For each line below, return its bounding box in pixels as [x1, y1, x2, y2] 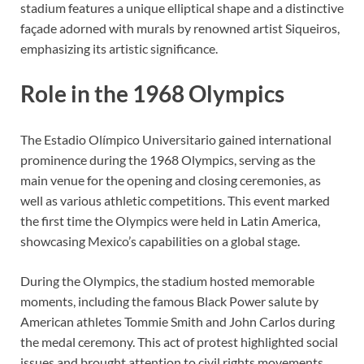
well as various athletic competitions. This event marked [20, 192, 330, 208]
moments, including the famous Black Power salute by [20, 292, 318, 309]
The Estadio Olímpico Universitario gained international [20, 131, 331, 147]
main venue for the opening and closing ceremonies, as [20, 171, 321, 188]
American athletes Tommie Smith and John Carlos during [20, 313, 335, 329]
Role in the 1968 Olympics [20, 80, 284, 108]
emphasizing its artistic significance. [20, 41, 218, 57]
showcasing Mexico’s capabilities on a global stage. [20, 232, 300, 249]
